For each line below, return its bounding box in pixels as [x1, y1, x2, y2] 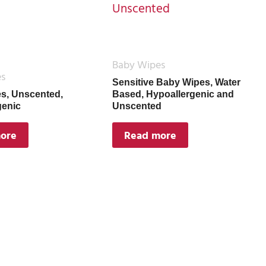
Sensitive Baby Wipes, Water [112, 77, 241, 87]
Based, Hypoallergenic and [112, 89, 235, 99]
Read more [124, 127, 177, 143]
